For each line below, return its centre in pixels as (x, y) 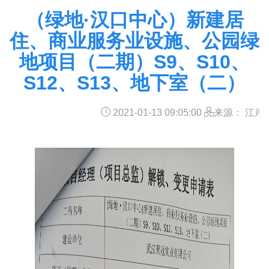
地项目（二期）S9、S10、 (134, 62)
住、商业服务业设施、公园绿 (134, 41)
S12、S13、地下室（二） (134, 83)
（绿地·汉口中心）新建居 (134, 20)
